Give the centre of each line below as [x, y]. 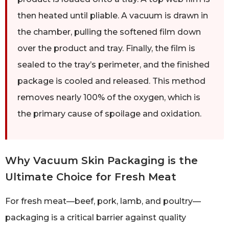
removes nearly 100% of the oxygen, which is [109, 98]
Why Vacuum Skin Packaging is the [101, 161]
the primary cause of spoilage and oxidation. [109, 114]
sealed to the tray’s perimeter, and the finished [113, 65]
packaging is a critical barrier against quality [96, 218]
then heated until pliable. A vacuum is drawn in [113, 16]
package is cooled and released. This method [111, 81]
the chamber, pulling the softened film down [109, 32]
